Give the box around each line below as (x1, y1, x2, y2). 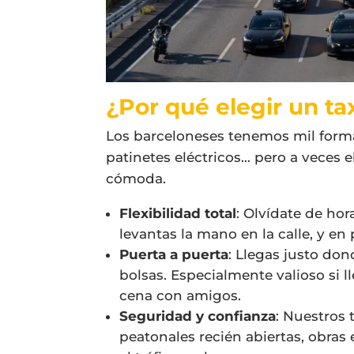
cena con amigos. (119, 287, 242, 303)
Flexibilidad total (119, 205, 237, 221)
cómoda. (106, 170, 167, 186)
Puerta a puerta (119, 246, 229, 262)
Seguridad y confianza (119, 307, 277, 324)
